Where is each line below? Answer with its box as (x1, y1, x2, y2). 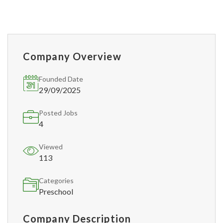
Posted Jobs (39, 109, 78, 117)
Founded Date (39, 75, 83, 83)
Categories (39, 176, 74, 185)
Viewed (39, 142, 63, 151)
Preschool (39, 187, 73, 196)
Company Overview (23, 50, 121, 62)
